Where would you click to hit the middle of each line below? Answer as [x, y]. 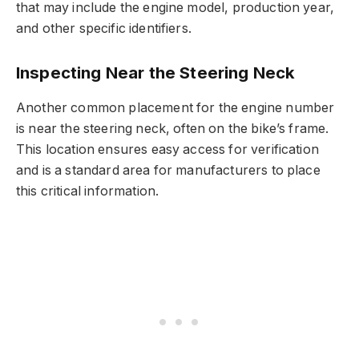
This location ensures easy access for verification [167, 149]
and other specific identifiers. [104, 28]
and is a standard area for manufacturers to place [168, 170]
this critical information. [88, 191]
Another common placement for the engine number [175, 107]
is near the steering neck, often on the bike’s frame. [173, 128]
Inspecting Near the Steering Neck [156, 73]
